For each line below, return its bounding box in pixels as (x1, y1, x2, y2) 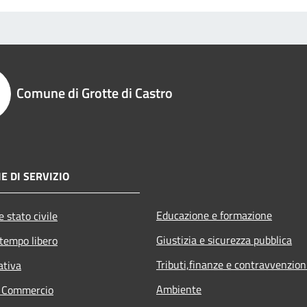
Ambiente (156, 280, 201, 297)
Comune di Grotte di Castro (16, 82, 173, 103)
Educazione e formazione (156, 206, 272, 223)
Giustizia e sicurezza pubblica (156, 231, 292, 248)
